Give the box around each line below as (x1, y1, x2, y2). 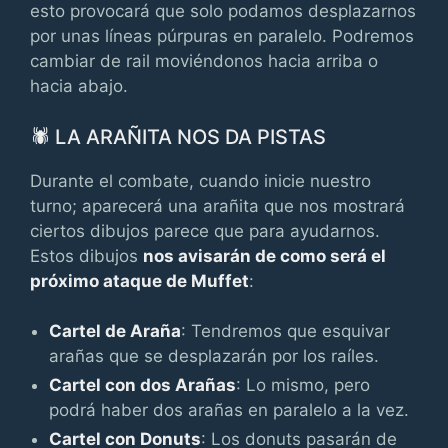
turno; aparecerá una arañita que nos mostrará (30, 195, 405, 216)
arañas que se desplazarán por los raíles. (49, 346, 380, 366)
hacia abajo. (30, 76, 128, 96)
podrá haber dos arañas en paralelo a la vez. (49, 400, 410, 420)
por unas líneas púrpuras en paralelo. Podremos (30, 26, 414, 46)
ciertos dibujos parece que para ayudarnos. (30, 220, 380, 241)
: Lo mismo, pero (236, 375, 371, 395)
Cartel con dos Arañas (49, 375, 237, 395)
